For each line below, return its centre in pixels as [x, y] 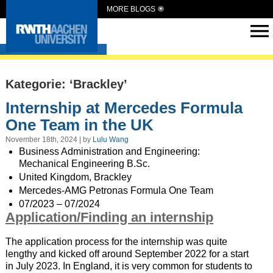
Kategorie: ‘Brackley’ [66, 84]
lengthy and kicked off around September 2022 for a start [127, 254]
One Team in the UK [79, 125]
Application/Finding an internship [109, 218]
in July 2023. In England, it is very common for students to [129, 266]
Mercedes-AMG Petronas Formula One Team [116, 191]
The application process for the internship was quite [116, 242]
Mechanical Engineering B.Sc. [84, 164]
